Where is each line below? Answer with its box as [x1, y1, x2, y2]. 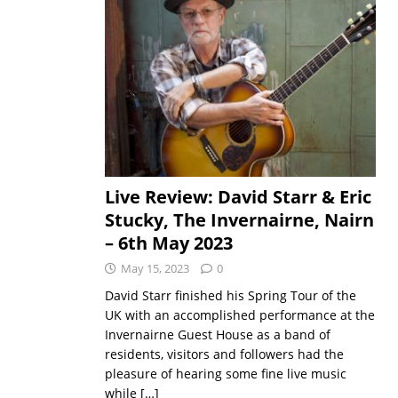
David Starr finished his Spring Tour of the [104, 286, 356, 304]
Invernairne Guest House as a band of [104, 325, 330, 343]
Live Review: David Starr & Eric [104, 184, 371, 209]
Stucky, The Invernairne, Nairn [104, 207, 374, 232]
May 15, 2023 [120, 259, 189, 276]
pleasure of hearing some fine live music [104, 364, 346, 382]
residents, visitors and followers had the [104, 345, 344, 362]
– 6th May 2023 [104, 230, 233, 255]
